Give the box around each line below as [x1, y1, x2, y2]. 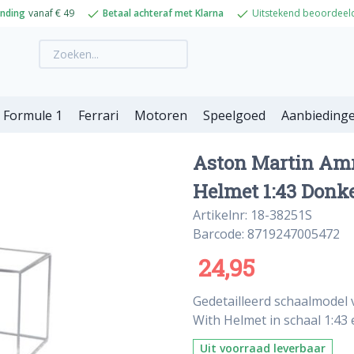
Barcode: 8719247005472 [193, 225, 340, 243]
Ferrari [78, 107, 119, 124]
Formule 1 [3, 107, 62, 124]
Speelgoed [203, 107, 265, 124]
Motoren [134, 107, 187, 124]
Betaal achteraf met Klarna [102, 6, 224, 20]
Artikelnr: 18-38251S [193, 206, 312, 224]
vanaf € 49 [28, 6, 74, 20]
